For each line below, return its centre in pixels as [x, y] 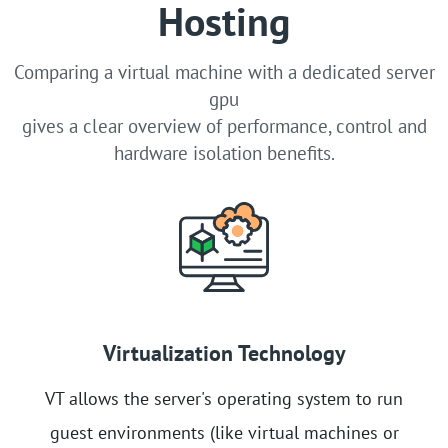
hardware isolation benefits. [224, 152]
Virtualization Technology [224, 352]
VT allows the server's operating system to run [224, 398]
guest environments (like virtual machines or [224, 432]
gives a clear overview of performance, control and [224, 125]
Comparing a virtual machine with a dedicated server [224, 71]
